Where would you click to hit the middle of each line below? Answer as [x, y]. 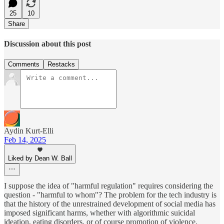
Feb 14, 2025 [25, 140]
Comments [24, 64]
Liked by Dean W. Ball [40, 158]
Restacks [61, 64]
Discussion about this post [47, 43]
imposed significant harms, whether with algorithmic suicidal [99, 213]
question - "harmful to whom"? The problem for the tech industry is [110, 195]
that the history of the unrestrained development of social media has [110, 204]
